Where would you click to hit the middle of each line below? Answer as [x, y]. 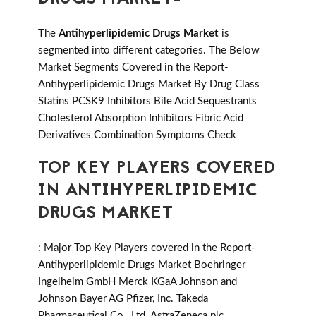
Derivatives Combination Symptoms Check [137, 135]
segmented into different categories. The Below [149, 51]
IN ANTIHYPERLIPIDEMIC [148, 192]
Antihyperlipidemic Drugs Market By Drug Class [149, 85]
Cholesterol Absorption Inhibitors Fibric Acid [141, 119]
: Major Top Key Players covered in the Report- [147, 248]
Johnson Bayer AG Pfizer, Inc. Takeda [123, 299]
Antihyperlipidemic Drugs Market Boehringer [142, 265]
